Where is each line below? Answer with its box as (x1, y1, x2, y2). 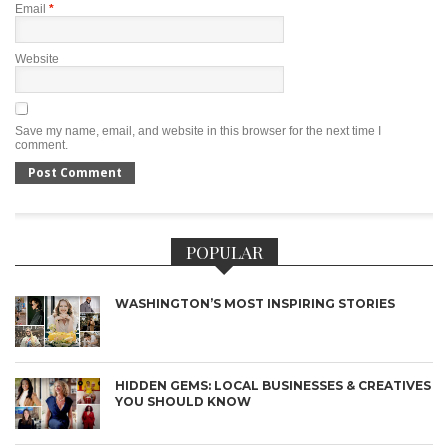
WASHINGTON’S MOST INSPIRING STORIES (115, 295, 395, 311)
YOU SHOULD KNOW (115, 393, 251, 409)
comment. (15, 137, 68, 152)
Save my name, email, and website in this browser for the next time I (15, 123, 381, 138)
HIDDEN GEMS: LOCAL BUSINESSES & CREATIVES (115, 377, 431, 393)
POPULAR (185, 239, 263, 263)
